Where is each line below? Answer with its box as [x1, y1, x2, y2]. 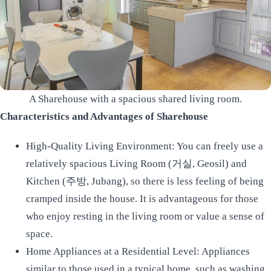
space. [25, 228, 53, 240]
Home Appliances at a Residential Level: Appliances [25, 246, 250, 258]
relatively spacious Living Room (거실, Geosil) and [25, 158, 247, 170]
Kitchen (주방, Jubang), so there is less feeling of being [25, 175, 264, 188]
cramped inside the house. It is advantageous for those [25, 193, 258, 205]
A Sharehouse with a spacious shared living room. [29, 93, 242, 105]
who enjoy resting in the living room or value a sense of [25, 211, 264, 223]
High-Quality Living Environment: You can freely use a [25, 140, 263, 152]
